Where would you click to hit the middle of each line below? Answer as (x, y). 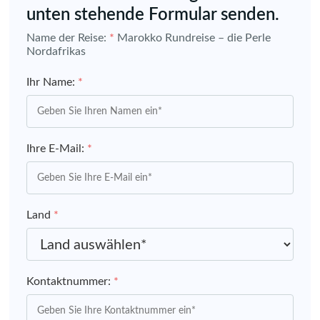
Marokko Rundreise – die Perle (194, 38)
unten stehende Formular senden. (153, 15)
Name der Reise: (68, 38)
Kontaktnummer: (70, 282)
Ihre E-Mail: (57, 149)
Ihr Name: (52, 82)
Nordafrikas (56, 52)
